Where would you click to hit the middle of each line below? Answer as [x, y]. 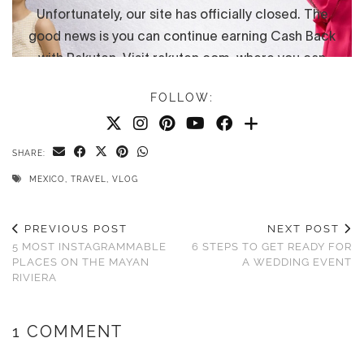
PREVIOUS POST [74, 228]
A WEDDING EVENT [297, 262]
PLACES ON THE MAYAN [81, 262]
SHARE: [30, 153]
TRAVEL [89, 179]
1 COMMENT [67, 331]
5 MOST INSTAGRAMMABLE [89, 246]
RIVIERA [35, 277]
